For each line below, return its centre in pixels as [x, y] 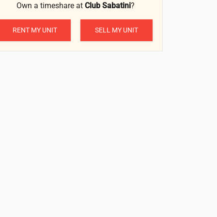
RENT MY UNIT [35, 30]
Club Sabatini [108, 6]
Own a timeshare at [51, 6]
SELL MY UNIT [116, 30]
